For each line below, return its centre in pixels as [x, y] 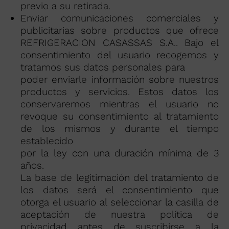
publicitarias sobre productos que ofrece [120, 30]
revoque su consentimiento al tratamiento [120, 116]
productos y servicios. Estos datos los [120, 92]
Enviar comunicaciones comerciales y [120, 18]
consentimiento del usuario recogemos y [120, 55]
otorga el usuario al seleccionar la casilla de [120, 202]
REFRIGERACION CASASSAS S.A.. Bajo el [120, 43]
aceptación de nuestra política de [120, 214]
